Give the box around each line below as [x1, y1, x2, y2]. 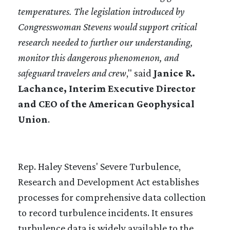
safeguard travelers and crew [18, 67, 126, 79]
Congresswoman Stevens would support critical [18, 21, 197, 32]
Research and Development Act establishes [18, 176, 199, 187]
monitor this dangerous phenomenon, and [18, 51, 179, 63]
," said [126, 67, 154, 79]
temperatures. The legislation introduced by [18, 5, 184, 17]
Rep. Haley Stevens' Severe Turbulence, [18, 160, 181, 172]
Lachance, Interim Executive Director [18, 82, 196, 94]
